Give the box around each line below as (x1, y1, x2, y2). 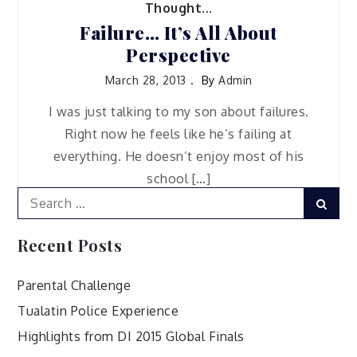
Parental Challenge (18, 277, 131, 293)
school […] (147, 170, 210, 186)
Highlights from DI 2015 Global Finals (18, 328, 245, 344)
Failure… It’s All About (80, 21, 277, 45)
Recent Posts (18, 233, 123, 256)
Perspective (126, 43, 231, 68)
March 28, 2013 (104, 73, 186, 88)
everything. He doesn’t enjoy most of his (53, 147, 304, 164)
